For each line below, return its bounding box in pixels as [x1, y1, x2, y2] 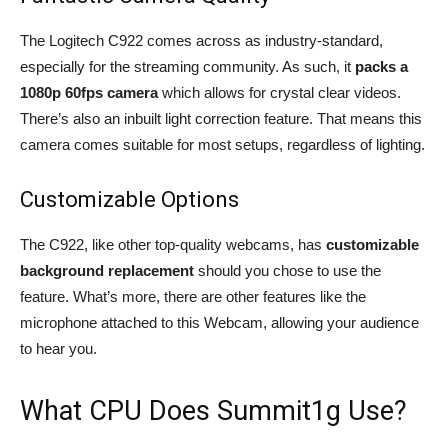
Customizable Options [20, 187, 239, 212]
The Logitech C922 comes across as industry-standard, [20, 32, 383, 49]
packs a [351, 58, 408, 75]
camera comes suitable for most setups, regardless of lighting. [20, 136, 425, 153]
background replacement [20, 262, 194, 279]
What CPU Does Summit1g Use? [20, 395, 407, 427]
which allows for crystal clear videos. [158, 84, 401, 101]
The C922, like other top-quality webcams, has [20, 236, 322, 253]
